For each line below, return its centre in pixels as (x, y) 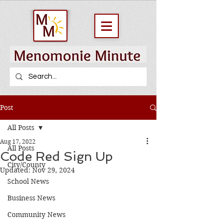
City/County (26, 165)
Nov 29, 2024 (54, 170)
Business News (31, 198)
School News (28, 181)
